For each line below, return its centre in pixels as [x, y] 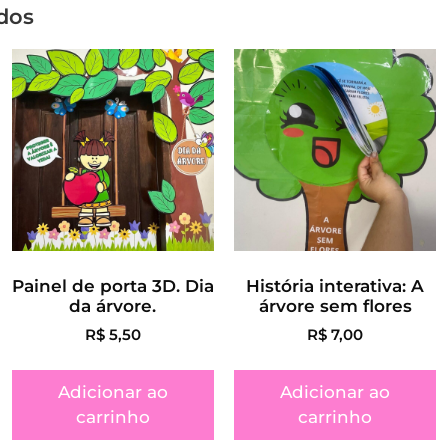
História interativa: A [335, 286]
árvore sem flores [335, 306]
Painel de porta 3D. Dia [112, 286]
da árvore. [113, 306]
